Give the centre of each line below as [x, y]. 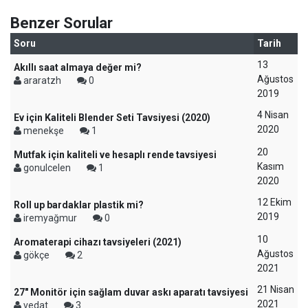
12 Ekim [274, 202]
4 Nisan [273, 115]
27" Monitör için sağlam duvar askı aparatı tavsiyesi [131, 292]
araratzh [42, 80]
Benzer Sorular [62, 23]
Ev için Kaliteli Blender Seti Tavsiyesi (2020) [112, 118]
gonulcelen [47, 168]
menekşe [44, 131]
